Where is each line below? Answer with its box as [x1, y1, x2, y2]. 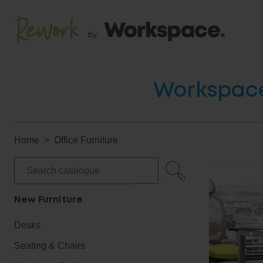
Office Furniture [54, 135, 118, 145]
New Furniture [14, 195, 83, 204]
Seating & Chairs [14, 241, 85, 251]
